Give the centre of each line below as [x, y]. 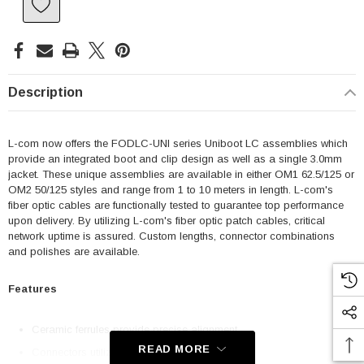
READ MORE [174, 349]
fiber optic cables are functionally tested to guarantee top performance [176, 205]
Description [45, 92]
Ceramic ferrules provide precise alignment [134, 329]
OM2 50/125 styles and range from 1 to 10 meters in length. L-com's [171, 190]
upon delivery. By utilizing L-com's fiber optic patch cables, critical [167, 221]
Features [32, 289]
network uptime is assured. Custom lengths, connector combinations [171, 236]
